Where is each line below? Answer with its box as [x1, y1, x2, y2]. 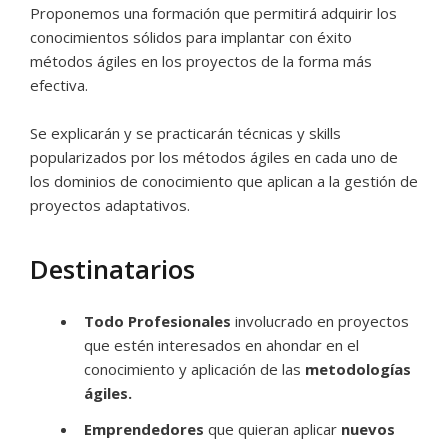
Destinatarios [30, 251, 195, 287]
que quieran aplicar [204, 419, 341, 439]
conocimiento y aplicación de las [84, 359, 305, 379]
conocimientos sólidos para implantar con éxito [30, 27, 352, 47]
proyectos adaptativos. [30, 195, 190, 215]
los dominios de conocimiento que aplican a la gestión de [30, 171, 418, 191]
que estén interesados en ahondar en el [84, 335, 359, 355]
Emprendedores [84, 419, 204, 439]
